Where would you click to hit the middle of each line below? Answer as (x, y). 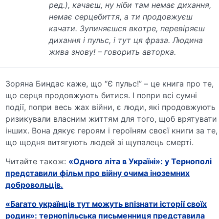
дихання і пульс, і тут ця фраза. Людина (126, 40)
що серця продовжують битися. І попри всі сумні (101, 95)
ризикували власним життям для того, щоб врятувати (111, 119)
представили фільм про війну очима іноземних (98, 173)
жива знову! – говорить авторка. (113, 52)
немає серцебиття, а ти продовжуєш (121, 16)
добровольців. (34, 185)
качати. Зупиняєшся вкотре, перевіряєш (127, 28)
